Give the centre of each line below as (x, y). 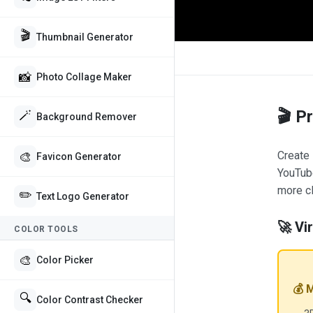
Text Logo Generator (83, 196)
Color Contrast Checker (90, 300)
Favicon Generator (79, 156)
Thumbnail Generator (85, 37)
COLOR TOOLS (46, 229)
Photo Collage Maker (84, 77)
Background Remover (87, 117)
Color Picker (65, 260)
